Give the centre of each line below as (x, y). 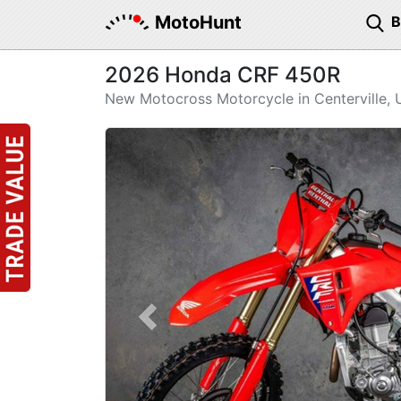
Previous (176, 327)
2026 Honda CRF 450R (222, 75)
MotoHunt (198, 22)
